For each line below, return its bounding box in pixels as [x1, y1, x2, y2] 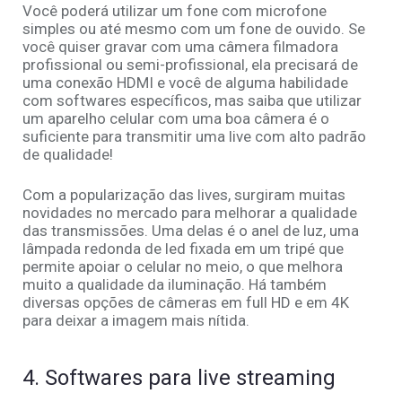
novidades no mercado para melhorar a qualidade [22, 204, 357, 223]
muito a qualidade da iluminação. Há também [22, 275, 327, 294]
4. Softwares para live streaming [22, 365, 336, 391]
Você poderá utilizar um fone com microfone [22, 2, 327, 21]
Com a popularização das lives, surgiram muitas [22, 186, 345, 205]
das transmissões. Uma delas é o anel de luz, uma [22, 222, 359, 240]
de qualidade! [22, 145, 113, 164]
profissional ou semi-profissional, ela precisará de [22, 56, 358, 74]
